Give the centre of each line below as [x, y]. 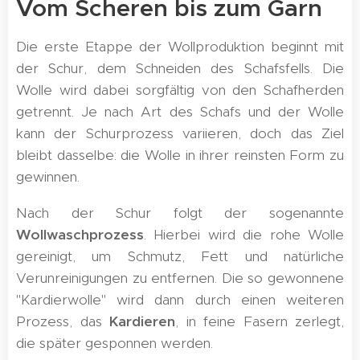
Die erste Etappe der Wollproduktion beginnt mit [180, 47]
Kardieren [142, 321]
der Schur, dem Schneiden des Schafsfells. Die [180, 68]
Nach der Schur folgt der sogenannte [180, 213]
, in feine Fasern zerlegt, [260, 321]
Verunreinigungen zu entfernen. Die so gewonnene [180, 278]
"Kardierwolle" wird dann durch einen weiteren [180, 300]
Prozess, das [63, 321]
